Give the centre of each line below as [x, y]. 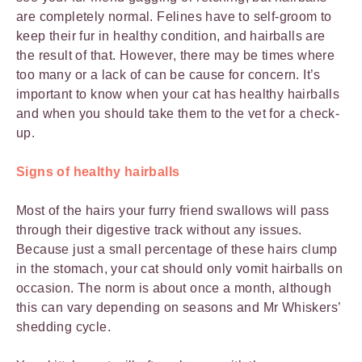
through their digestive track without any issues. [159, 229]
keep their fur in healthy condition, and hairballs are [171, 36]
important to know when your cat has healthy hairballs [178, 94]
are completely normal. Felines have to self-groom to [174, 16]
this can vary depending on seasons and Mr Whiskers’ [179, 307]
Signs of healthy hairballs [98, 171]
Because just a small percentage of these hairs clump [177, 249]
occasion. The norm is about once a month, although [174, 288]
